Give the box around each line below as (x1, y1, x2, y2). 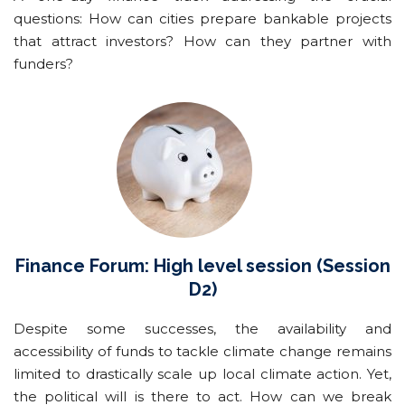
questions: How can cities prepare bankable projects (14, 9, 391, 27)
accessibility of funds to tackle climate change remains (14, 342, 391, 360)
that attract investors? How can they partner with (14, 32, 391, 50)
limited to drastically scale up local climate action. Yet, (14, 364, 391, 382)
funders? (14, 54, 73, 72)
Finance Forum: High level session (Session (14, 254, 391, 277)
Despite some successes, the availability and (14, 319, 391, 337)
